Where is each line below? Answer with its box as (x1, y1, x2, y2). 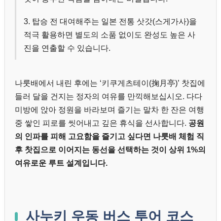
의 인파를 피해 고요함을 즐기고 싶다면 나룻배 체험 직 (15, 132, 204, 141)
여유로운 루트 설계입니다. (15, 158, 108, 167)
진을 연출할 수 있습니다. (24, 43, 110, 52)
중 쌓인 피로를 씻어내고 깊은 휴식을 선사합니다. (15, 118, 188, 127)
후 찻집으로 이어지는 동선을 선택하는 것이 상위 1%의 (15, 145, 206, 154)
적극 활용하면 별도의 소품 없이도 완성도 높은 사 (24, 30, 195, 39)
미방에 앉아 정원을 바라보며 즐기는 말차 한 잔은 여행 (15, 105, 204, 114)
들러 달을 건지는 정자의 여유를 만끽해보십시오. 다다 (15, 92, 202, 101)
